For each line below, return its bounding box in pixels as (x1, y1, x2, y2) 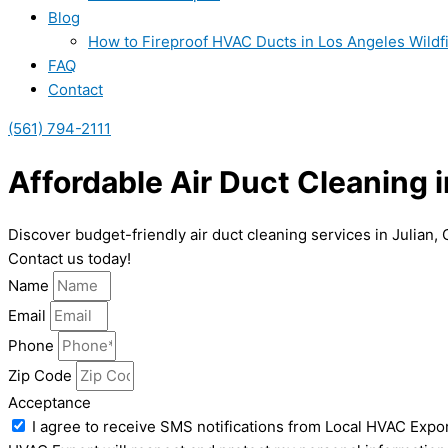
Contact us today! (8, 249, 131, 269)
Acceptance (8, 393, 91, 413)
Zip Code (8, 366, 76, 386)
